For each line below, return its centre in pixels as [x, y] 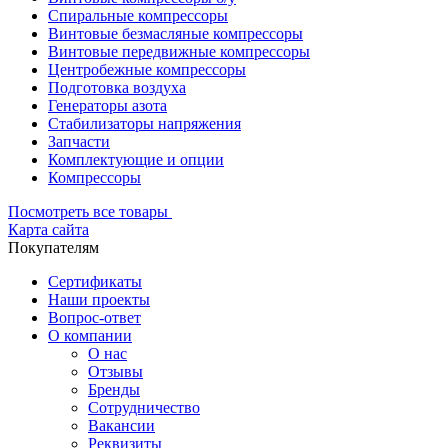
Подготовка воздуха [117, 88]
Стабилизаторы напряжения [144, 124]
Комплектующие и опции [136, 160]
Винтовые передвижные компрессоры [179, 52]
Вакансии [121, 426]
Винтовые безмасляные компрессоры [175, 34]
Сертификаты [95, 282]
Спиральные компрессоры [138, 16]
